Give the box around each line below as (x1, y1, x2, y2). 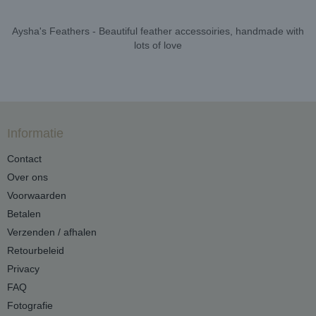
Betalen (7, 208, 41, 219)
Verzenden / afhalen (7, 226, 97, 238)
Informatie (7, 126, 63, 140)
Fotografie (7, 300, 53, 311)
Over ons (7, 171, 48, 183)
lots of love (134, 39, 182, 51)
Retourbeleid (7, 245, 64, 256)
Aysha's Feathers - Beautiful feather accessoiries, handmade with (12, 25, 304, 37)
